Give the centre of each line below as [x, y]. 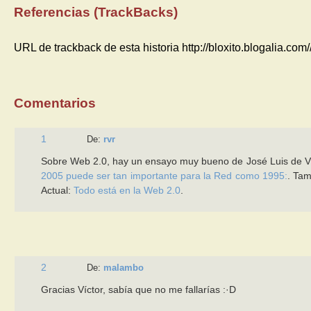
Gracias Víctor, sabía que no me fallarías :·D [138, 289]
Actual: [57, 190]
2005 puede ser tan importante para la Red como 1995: [164, 175]
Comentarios [55, 103]
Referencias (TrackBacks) [96, 12]
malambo [123, 267]
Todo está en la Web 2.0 [127, 190]
